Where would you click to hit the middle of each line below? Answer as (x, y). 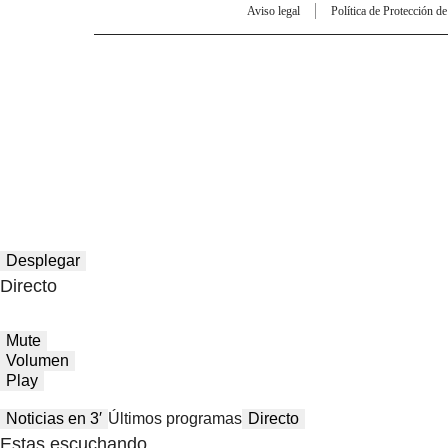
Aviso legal (273, 10)
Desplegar (43, 260)
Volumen (37, 360)
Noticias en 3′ (54, 418)
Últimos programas (175, 418)
